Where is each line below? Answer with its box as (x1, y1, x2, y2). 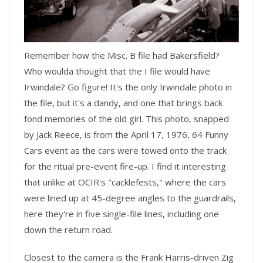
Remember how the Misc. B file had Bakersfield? (24, 49, 220, 61)
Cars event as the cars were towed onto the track (24, 144, 227, 156)
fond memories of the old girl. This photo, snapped (24, 113, 229, 124)
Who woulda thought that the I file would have (24, 65, 210, 77)
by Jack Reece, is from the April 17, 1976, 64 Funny (24, 129, 228, 140)
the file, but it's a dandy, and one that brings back (24, 97, 222, 109)
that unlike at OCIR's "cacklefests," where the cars (24, 176, 226, 188)
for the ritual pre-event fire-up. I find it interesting (24, 160, 226, 172)
